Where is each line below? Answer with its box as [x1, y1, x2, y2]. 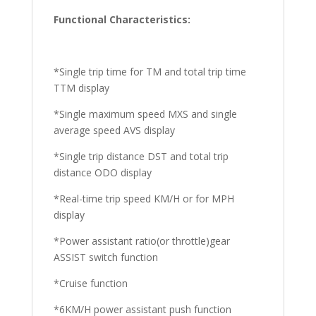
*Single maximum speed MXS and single [53, 107, 237, 121]
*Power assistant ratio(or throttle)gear [53, 234, 230, 248]
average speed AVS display [53, 123, 175, 137]
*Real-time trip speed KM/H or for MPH [53, 192, 234, 205]
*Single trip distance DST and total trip [53, 150, 229, 163]
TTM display [53, 81, 109, 95]
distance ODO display [53, 166, 152, 179]
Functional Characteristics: [53, 13, 190, 26]
